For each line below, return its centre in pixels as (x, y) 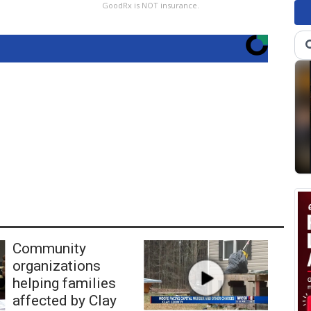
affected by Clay (64, 300)
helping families (64, 283)
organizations (56, 266)
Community (49, 248)
